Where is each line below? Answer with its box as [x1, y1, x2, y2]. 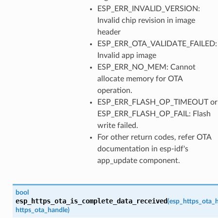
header [97, 28, 121, 36]
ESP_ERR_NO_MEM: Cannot [97, 63, 196, 71]
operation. [97, 86, 132, 94]
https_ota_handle [15, 206, 68, 214]
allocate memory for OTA [97, 74, 182, 83]
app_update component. [97, 156, 180, 164]
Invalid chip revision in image [97, 16, 195, 24]
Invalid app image [97, 51, 156, 59]
